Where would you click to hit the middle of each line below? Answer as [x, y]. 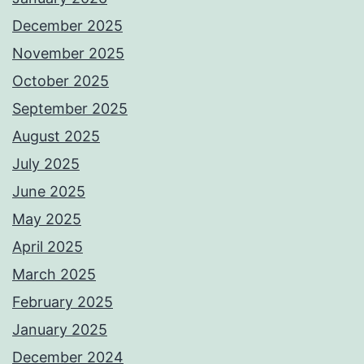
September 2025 [70, 109]
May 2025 [47, 219]
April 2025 [48, 247]
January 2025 [60, 330]
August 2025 [56, 136]
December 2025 [67, 26]
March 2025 [54, 275]
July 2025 [46, 164]
